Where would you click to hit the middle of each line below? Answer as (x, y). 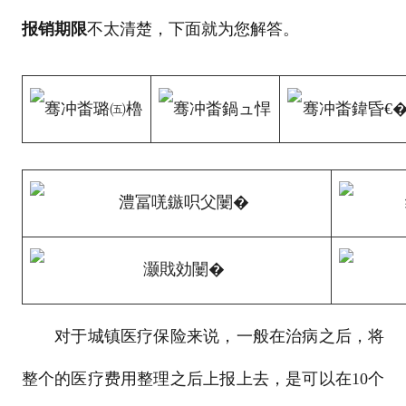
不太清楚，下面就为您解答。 (193, 29)
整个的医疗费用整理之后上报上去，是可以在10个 (203, 378)
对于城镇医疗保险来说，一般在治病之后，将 (203, 336)
